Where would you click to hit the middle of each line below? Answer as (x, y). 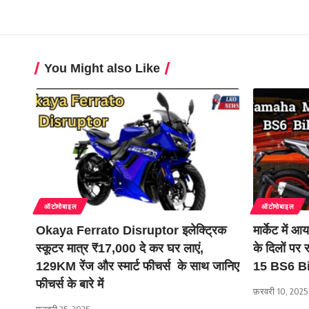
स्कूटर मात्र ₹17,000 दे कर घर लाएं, (120, 249)
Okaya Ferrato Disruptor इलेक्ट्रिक (131, 231)
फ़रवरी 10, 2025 (280, 291)
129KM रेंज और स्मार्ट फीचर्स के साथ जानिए (138, 267)
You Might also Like (102, 69)
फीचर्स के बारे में (70, 285)
